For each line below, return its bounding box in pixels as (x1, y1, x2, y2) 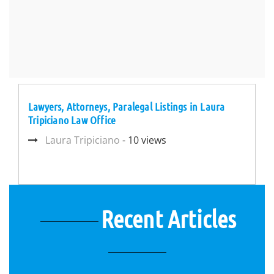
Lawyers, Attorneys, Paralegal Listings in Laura (28, 100, 225, 113)
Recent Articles (100, 204, 237, 233)
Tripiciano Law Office (28, 113, 116, 127)
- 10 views (120, 133, 166, 147)
